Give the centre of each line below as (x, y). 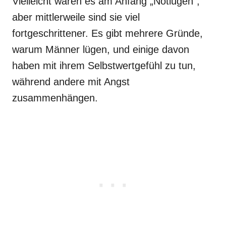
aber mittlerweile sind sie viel (76, 17)
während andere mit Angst (71, 82)
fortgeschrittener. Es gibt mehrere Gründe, (107, 33)
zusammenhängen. (55, 98)
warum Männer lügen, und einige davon (101, 49)
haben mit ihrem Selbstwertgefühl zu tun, (104, 66)
